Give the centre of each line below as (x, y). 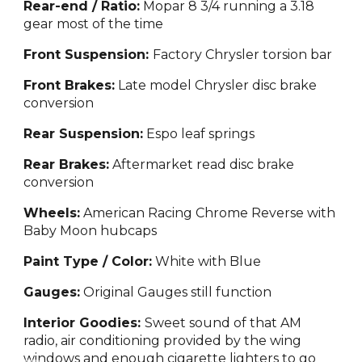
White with (191, 261)
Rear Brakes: (67, 164)
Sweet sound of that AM (223, 323)
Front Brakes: (69, 85)
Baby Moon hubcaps (90, 231)
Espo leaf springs (199, 134)
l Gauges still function (201, 292)
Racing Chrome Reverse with (242, 213)
